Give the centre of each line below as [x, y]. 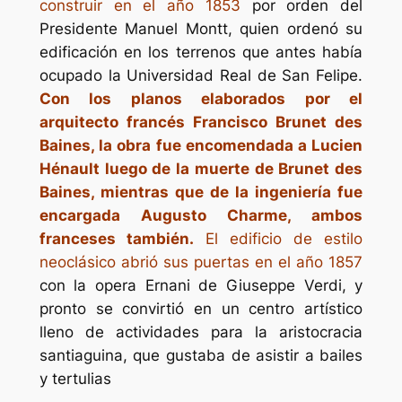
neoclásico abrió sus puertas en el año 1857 [201, 262]
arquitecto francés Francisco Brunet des [201, 122]
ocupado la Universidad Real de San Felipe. [201, 75]
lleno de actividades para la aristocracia [201, 332]
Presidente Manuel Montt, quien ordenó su [201, 28]
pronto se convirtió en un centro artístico [201, 308]
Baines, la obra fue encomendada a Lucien [201, 145]
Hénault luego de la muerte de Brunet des [201, 168]
